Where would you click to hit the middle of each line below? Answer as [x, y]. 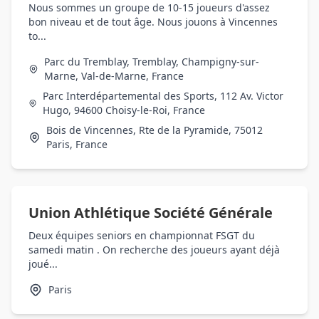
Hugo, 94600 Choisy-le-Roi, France [124, 110]
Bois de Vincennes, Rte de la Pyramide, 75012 [155, 130]
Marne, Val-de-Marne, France [114, 76]
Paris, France [77, 144]
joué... [43, 264]
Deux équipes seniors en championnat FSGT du [142, 235]
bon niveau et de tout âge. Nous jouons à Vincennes [153, 22]
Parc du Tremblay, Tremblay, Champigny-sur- [151, 62]
